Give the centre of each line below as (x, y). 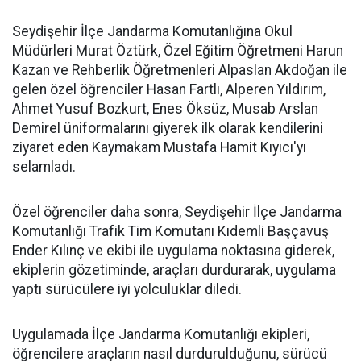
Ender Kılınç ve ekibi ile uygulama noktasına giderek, (173, 251)
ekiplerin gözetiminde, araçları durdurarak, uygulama (174, 270)
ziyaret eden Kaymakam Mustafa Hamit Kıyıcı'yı (159, 147)
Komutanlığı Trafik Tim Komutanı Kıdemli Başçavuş (170, 231)
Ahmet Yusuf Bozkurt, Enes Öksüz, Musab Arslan (165, 109)
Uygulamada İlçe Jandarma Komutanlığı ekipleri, (161, 334)
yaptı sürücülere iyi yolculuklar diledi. (127, 289)
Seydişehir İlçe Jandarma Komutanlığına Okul (152, 31)
